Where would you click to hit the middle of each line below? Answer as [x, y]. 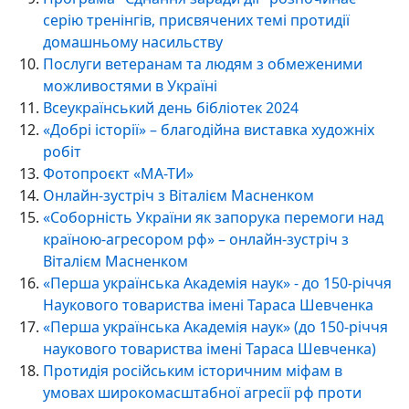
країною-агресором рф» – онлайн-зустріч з [196, 239]
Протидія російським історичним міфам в [193, 370]
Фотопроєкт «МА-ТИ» [118, 173]
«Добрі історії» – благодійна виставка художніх [209, 129]
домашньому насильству [133, 42]
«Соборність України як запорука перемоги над [213, 217]
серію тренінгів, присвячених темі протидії [196, 20]
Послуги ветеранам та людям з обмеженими [203, 63]
